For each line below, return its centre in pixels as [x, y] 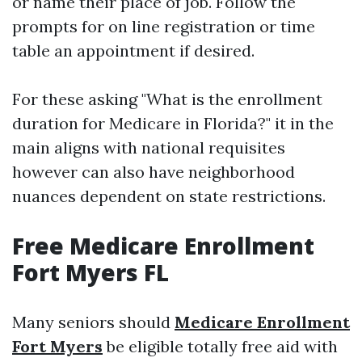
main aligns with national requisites [149, 147]
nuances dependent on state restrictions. [169, 196]
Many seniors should [93, 322]
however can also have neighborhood [154, 172]
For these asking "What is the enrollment [167, 99]
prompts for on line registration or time [164, 26]
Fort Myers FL [90, 272]
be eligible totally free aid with [220, 346]
